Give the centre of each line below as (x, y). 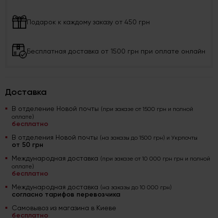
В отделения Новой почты (56, 137)
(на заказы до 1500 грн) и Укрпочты (149, 138)
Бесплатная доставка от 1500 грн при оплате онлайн (116, 51)
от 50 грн (27, 145)
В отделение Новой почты (56, 109)
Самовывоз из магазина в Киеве (64, 208)
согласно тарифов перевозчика (66, 195)
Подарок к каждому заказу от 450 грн (88, 22)
